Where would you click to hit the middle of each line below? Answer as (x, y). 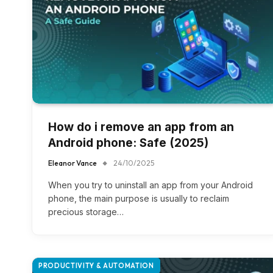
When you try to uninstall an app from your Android (151, 185)
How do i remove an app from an (141, 127)
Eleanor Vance (73, 163)
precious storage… (86, 211)
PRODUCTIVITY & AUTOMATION (96, 265)
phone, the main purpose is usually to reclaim (139, 198)
